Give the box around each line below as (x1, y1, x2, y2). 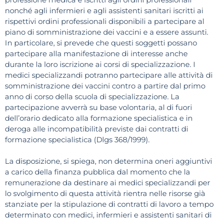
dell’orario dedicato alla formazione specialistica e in (5, 113, 193, 123)
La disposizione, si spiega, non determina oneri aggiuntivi (5, 156, 212, 166)
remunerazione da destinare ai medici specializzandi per (5, 177, 210, 187)
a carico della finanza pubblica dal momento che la (5, 167, 190, 176)
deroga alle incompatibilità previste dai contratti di (5, 124, 188, 133)
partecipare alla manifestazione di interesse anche (5, 48, 188, 58)
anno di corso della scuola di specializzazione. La (5, 91, 179, 101)
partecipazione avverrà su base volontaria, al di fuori (5, 102, 192, 112)
